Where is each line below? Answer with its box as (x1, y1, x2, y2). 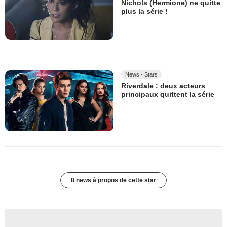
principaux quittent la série (121, 90, 214, 99)
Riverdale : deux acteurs (121, 82, 205, 90)
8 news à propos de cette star (71, 177, 156, 184)
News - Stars (125, 71, 158, 78)
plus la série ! (121, 7, 168, 16)
